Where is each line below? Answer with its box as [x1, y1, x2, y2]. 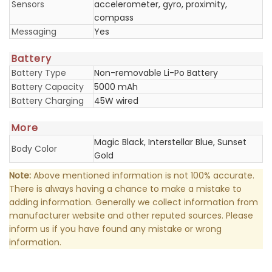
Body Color [12, 143, 57, 155]
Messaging [12, 25, 56, 38]
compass [94, 12, 134, 24]
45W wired [94, 95, 138, 107]
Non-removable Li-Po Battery [94, 67, 218, 79]
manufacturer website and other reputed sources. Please [9, 209, 253, 222]
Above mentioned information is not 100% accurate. [31, 169, 254, 182]
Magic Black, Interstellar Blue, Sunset [94, 136, 246, 148]
